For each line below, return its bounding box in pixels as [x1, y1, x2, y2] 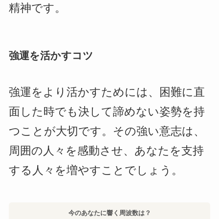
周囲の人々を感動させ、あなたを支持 [8, 144, 204, 157]
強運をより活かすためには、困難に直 [8, 86, 205, 98]
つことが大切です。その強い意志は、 [8, 125, 205, 137]
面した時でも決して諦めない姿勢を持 [8, 105, 205, 118]
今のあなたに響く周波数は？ [68, 209, 151, 217]
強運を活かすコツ [8, 49, 93, 61]
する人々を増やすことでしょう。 [8, 164, 183, 176]
